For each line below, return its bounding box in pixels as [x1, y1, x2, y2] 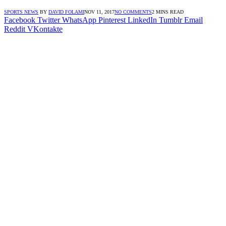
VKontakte [27, 24, 63, 33]
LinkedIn [128, 15, 157, 24]
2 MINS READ [152, 9, 184, 15]
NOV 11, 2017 [84, 9, 115, 15]
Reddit [4, 24, 25, 33]
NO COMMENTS [115, 9, 152, 15]
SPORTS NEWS [4, 9, 38, 15]
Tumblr [159, 15, 182, 24]
